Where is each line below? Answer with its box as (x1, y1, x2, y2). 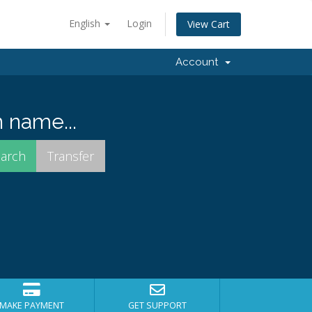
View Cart (187, 17, 230, 31)
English (69, 17, 103, 30)
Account (175, 56, 224, 68)
